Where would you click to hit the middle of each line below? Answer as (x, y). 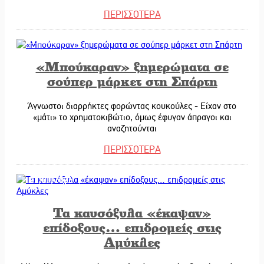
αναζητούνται (132, 128)
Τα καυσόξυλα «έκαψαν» (132, 212)
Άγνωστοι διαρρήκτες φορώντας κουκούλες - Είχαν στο (132, 106)
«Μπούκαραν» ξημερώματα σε (132, 66)
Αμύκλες (132, 242)
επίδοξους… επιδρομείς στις (132, 227)
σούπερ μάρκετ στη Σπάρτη (132, 81)
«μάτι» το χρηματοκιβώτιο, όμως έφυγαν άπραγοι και (132, 117)
